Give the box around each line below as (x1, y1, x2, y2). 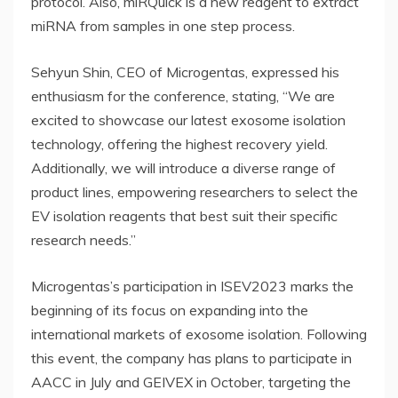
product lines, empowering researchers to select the (31, 182, 358, 201)
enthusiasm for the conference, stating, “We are (31, 86, 335, 105)
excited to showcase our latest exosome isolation (31, 110, 346, 129)
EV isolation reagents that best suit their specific (31, 206, 338, 225)
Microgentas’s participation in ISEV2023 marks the (31, 276, 354, 295)
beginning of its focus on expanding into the (31, 300, 308, 319)
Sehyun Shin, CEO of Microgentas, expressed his (31, 62, 339, 81)
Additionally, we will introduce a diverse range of (31, 158, 336, 177)
